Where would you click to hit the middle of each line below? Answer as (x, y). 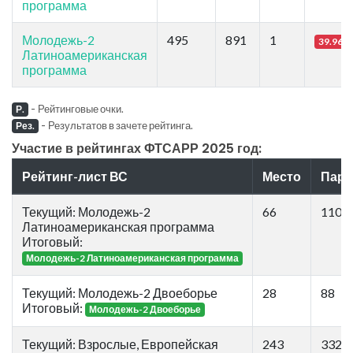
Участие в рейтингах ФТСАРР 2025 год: (137, 148)
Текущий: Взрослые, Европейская (120, 344)
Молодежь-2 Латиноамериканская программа (132, 258)
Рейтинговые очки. (80, 108)
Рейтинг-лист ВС (75, 176)
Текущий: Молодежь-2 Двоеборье (120, 292)
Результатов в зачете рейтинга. (120, 125)
